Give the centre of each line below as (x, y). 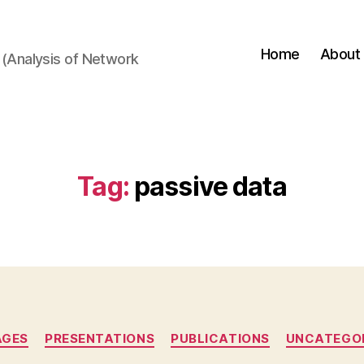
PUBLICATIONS (220, 338)
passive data (210, 186)
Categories (217, 331)
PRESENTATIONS (100, 338)
